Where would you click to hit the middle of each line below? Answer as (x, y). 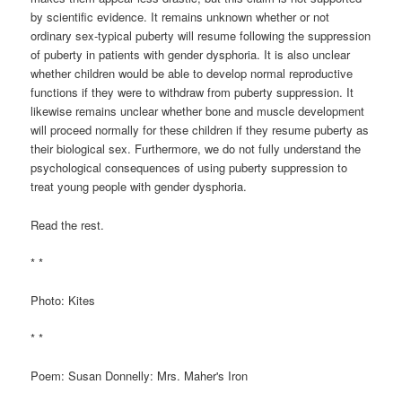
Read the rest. (68, 224)
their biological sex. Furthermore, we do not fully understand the (196, 149)
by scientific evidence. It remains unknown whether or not (180, 17)
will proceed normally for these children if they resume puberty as (200, 130)
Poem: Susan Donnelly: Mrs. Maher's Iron (140, 376)
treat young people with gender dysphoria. (139, 187)
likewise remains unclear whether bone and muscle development (198, 111)
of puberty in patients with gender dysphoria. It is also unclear (191, 55)
